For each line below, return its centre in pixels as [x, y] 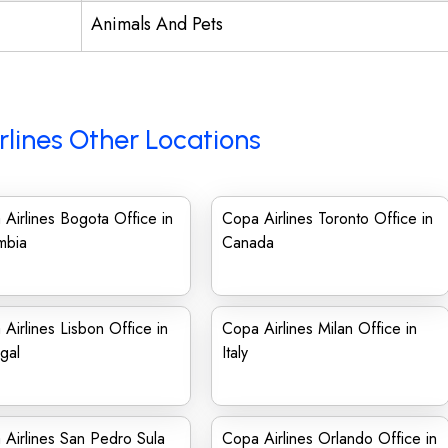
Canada [248, 242]
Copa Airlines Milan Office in [319, 328]
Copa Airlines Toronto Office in [327, 218]
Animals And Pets [157, 24]
